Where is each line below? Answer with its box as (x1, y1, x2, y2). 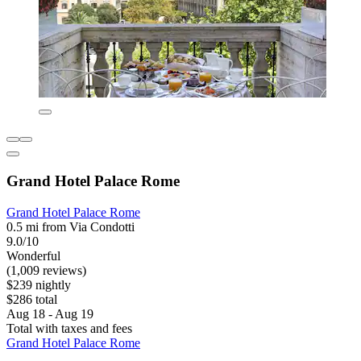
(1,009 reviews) (6, 263, 86, 277)
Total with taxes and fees (6, 321, 132, 335)
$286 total (6, 292, 57, 306)
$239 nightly (6, 277, 71, 292)
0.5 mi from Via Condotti (6, 219, 135, 234)
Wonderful (6, 248, 60, 263)
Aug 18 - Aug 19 (6, 306, 93, 321)
